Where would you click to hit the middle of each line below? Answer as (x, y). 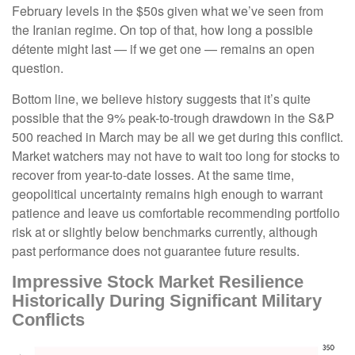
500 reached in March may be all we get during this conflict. (177, 137)
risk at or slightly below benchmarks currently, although (165, 232)
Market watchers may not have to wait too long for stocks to (176, 156)
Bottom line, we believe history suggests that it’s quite (161, 99)
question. (38, 68)
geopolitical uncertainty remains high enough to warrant (167, 194)
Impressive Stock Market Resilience (158, 282)
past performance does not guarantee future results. (156, 251)
